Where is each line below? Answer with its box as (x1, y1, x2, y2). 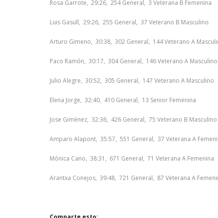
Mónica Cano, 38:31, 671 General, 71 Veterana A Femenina (50, 154, 214, 163)
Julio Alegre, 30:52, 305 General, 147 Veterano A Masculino (50, 76, 214, 85)
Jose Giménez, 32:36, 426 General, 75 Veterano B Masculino (50, 115, 217, 124)
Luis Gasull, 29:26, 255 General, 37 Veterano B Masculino (50, 18, 209, 26)
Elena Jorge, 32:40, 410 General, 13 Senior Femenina (50, 96, 196, 104)
